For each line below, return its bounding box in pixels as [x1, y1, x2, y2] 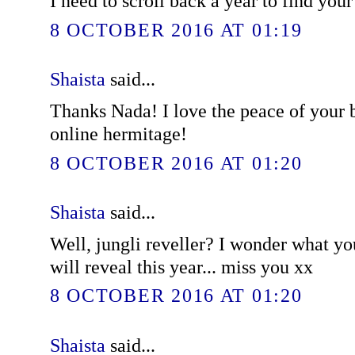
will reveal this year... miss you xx [49, 255, 313, 277]
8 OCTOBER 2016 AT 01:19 [49, 18, 303, 40]
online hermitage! [49, 122, 187, 144]
